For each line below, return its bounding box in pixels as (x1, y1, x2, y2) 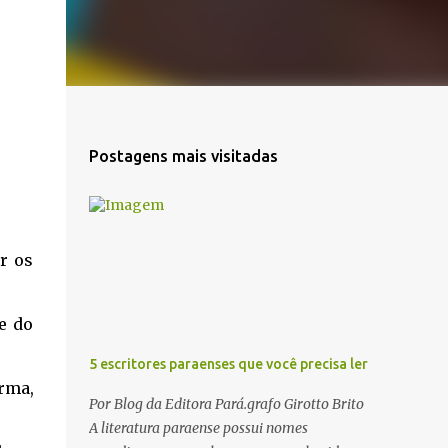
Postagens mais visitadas (88, 147, 278, 165)
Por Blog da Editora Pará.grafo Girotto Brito (88, 395, 364, 413)
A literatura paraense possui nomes (88, 419, 308, 437)
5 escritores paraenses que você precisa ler (88, 356, 368, 372)
